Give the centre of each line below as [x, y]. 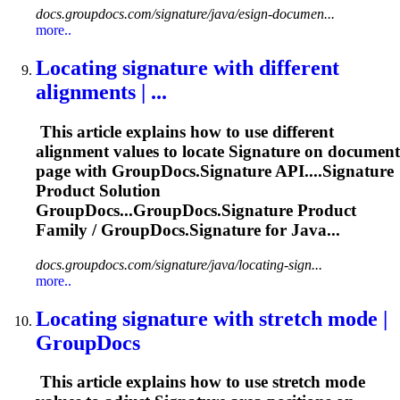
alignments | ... [101, 92]
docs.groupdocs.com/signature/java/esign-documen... [185, 14]
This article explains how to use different [185, 131]
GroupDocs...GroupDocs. [129, 210]
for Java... [300, 229]
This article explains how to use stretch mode [200, 382]
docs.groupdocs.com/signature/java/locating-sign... [179, 264]
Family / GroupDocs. [112, 229]
